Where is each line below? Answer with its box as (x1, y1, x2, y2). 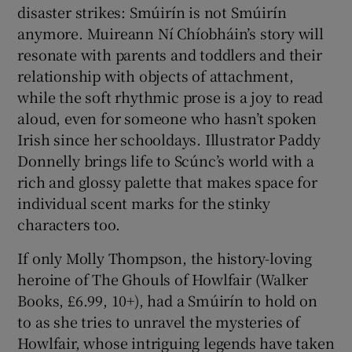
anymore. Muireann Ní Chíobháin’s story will (17, 22, 324, 43)
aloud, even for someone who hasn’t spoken (17, 107, 317, 128)
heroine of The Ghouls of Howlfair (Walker (17, 268, 309, 289)
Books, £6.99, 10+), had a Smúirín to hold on (17, 289, 317, 310)
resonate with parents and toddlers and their (17, 43, 322, 64)
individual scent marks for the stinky (17, 192, 271, 213)
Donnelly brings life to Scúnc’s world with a (17, 149, 314, 170)
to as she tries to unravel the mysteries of (17, 310, 300, 332)
